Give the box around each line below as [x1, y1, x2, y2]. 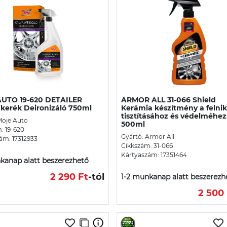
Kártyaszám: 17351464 [121, 150, 187, 159]
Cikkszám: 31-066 [121, 141, 173, 149]
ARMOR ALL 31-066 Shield [121, 95, 216, 104]
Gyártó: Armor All [121, 132, 174, 140]
